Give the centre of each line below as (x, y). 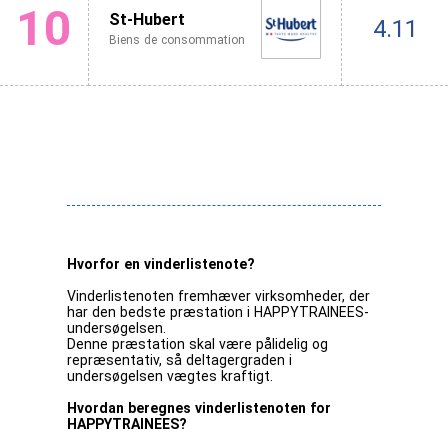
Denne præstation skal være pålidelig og (198, 343)
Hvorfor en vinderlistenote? (161, 263)
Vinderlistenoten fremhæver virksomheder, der (219, 295)
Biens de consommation (177, 39)
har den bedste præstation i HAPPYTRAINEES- (218, 311)
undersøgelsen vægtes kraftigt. (170, 375)
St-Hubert (147, 19)
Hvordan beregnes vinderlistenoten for (199, 407)
